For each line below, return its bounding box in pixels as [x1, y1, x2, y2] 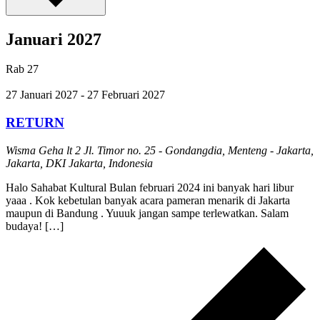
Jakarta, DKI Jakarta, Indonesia [6, 156, 153, 169]
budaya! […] [6, 219, 64, 232]
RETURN [6, 115, 64, 131]
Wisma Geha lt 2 [6, 144, 84, 156]
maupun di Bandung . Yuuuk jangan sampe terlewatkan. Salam [6, 206, 289, 219]
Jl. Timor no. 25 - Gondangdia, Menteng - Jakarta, [84, 144, 314, 156]
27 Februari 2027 [87, 89, 165, 101]
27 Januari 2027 [6, 89, 78, 101]
